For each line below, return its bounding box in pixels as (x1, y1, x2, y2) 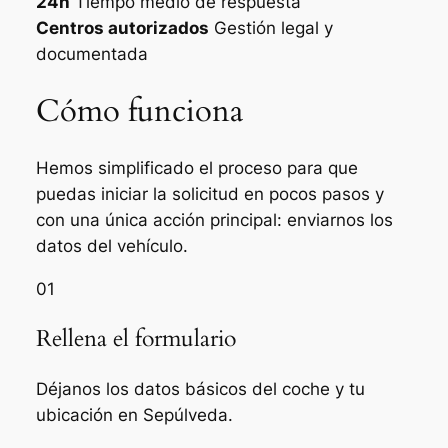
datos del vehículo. (35, 236, 188, 257)
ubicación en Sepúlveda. (35, 404, 233, 425)
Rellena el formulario (35, 323, 236, 355)
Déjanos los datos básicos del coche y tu (35, 378, 365, 399)
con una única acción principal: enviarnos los (35, 210, 393, 231)
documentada (35, 43, 148, 64)
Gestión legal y (213, 17, 333, 38)
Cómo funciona (35, 89, 243, 132)
